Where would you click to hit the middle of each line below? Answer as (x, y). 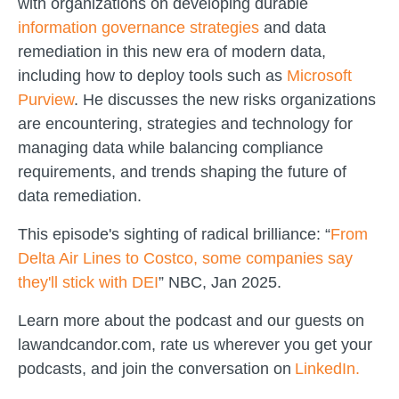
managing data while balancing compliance (171, 148)
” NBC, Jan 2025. (220, 282)
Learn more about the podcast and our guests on (191, 321)
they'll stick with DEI (88, 282)
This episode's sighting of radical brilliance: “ (174, 234)
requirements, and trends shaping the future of (182, 172)
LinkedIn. (327, 369)
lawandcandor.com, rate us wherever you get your (195, 345)
